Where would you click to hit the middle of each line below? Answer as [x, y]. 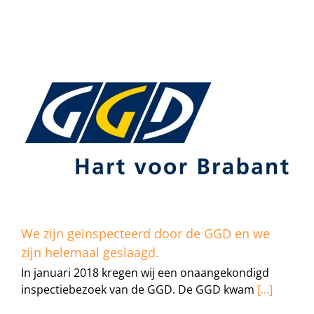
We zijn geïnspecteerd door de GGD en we [145, 234]
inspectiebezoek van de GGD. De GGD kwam [138, 290]
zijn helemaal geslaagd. [92, 253]
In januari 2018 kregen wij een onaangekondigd [145, 273]
